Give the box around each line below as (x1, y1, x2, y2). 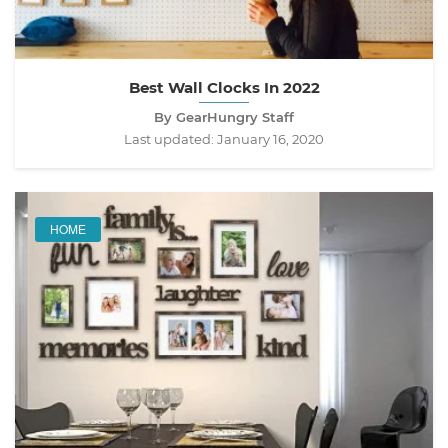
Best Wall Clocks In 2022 (128, 77, 320, 97)
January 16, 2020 (217, 130, 324, 147)
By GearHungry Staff (154, 108, 294, 125)
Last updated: (124, 130, 217, 147)
